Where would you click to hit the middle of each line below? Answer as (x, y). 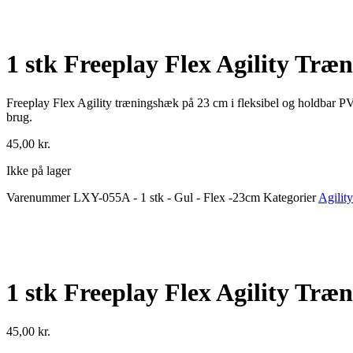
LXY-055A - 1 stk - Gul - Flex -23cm (168, 197)
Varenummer (40, 197)
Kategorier (290, 197)
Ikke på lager (39, 170)
